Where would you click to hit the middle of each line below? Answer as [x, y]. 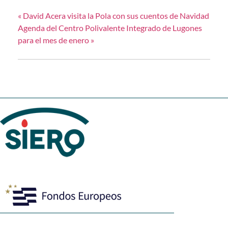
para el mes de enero [54, 40]
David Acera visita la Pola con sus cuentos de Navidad [115, 16]
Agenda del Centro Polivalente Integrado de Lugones [110, 28]
